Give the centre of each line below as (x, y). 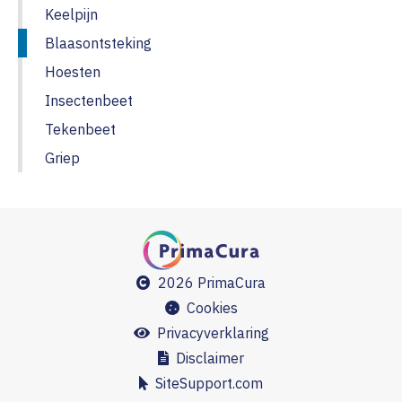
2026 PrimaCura (208, 283)
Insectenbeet (89, 101)
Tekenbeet (80, 130)
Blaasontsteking (98, 44)
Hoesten (73, 72)
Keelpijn (71, 15)
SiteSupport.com (205, 384)
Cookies (208, 308)
